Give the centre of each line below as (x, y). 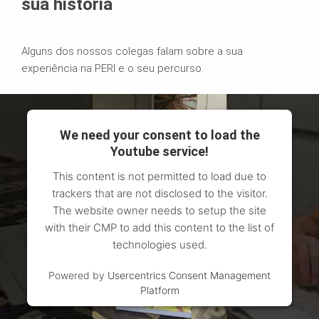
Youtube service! (159, 152)
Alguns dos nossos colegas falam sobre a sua (132, 52)
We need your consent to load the (159, 135)
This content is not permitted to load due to (159, 177)
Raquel (42, 299)
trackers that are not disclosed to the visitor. (159, 194)
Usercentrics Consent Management (189, 276)
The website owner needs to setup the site (159, 211)
